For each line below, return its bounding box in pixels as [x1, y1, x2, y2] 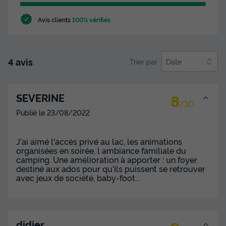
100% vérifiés [72, 15, 110, 24]
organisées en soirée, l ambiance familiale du [16, 144, 186, 156]
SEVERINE [16, 90, 65, 104]
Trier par [130, 56, 157, 66]
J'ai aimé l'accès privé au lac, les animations [16, 135, 182, 147]
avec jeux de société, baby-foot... [16, 172, 140, 183]
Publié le [16, 107, 47, 117]
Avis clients [36, 15, 72, 24]
